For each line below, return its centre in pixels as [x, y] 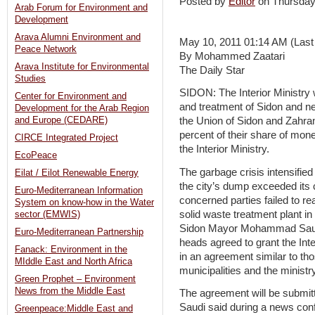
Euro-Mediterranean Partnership [79, 232]
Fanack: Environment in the [71, 250]
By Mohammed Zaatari [232, 56]
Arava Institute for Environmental [82, 67]
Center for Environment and [71, 97]
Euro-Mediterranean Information [79, 191]
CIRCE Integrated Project [66, 138]
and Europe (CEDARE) [61, 121]
